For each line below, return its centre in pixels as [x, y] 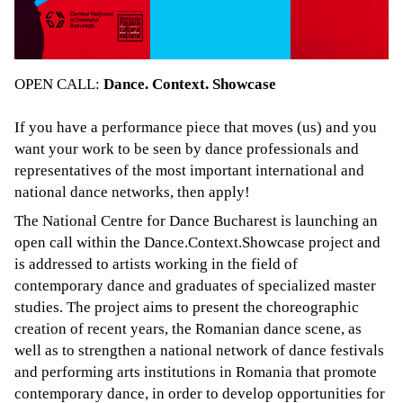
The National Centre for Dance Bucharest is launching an [196, 220]
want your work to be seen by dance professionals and [187, 148]
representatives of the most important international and [189, 170]
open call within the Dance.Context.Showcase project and [197, 242]
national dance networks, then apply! [132, 192]
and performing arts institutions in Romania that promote [196, 372]
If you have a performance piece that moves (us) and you [196, 127]
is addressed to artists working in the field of [156, 264]
